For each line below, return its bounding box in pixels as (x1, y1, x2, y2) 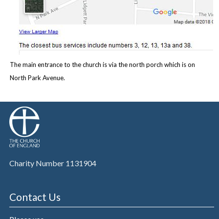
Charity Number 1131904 (9, 158, 96, 168)
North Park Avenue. (10, 73, 66, 82)
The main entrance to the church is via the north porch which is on (10, 60, 196, 68)
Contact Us (9, 190, 61, 203)
